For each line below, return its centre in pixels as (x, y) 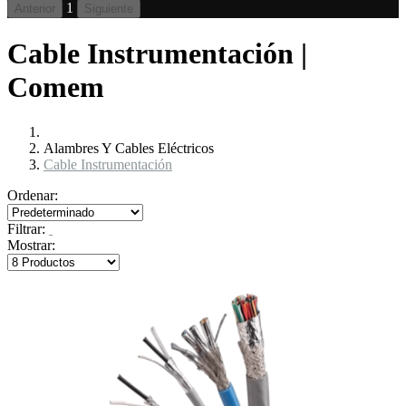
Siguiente (109, 9)
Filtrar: (26, 228)
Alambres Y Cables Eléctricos (129, 148)
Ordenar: (33, 195)
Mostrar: (31, 245)
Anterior (35, 9)
